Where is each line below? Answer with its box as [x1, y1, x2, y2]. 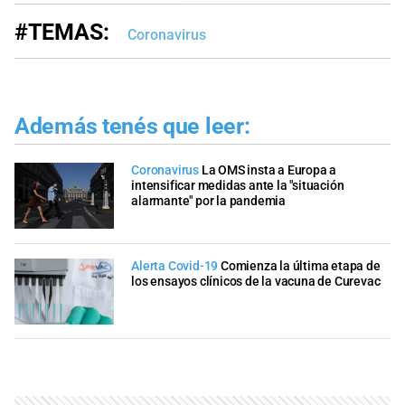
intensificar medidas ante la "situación [131, 178, 344, 194]
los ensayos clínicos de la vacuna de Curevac [131, 273, 381, 289]
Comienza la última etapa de [221, 258, 381, 274]
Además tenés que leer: [14, 112, 250, 139]
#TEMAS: [14, 18, 109, 45]
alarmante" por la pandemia [131, 193, 286, 210]
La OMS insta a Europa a [201, 163, 337, 179]
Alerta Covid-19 [131, 258, 219, 274]
